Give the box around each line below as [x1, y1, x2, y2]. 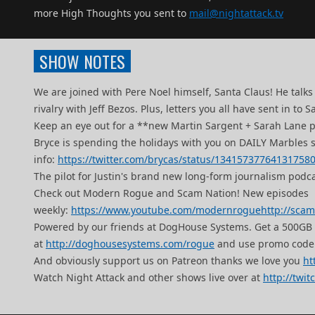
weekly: [34, 203, 71, 217]
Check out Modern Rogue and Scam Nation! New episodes [34, 186, 309, 200]
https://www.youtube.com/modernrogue [71, 203, 261, 217]
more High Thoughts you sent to [34, 6, 189, 20]
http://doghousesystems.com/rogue [46, 237, 214, 250]
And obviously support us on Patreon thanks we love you [34, 254, 303, 267]
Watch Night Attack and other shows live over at [34, 271, 263, 284]
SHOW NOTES [39, 49, 125, 74]
